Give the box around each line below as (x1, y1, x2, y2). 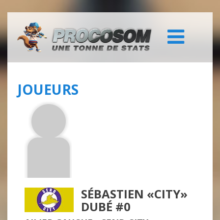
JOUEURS (17, 80, 79, 99)
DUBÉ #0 (81, 198, 131, 215)
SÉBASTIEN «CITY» (81, 186, 188, 202)
